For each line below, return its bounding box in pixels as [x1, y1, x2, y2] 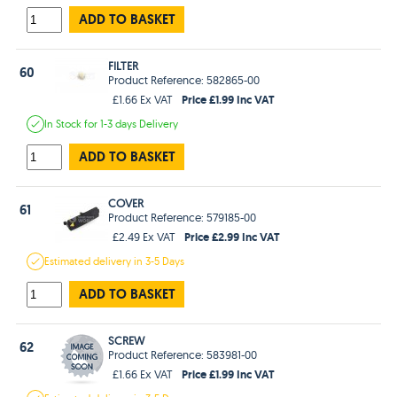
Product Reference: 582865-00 [108, 72, 261, 87]
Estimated [44, 253, 94, 268]
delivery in [93, 253, 146, 268]
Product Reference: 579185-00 [108, 209, 257, 224]
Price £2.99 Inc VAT [184, 228, 281, 245]
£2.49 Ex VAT [113, 229, 176, 244]
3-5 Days [145, 253, 185, 268]
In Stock [44, 116, 85, 130]
